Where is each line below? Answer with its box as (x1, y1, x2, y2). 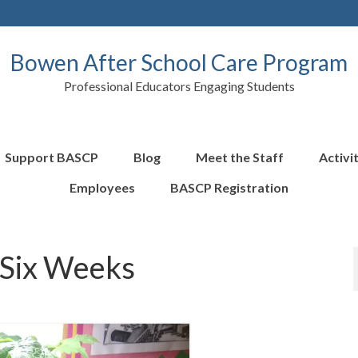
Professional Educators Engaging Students (63, 78, 295, 93)
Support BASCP (5, 149, 98, 165)
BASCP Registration (170, 180, 288, 195)
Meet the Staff (196, 149, 284, 165)
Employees (70, 180, 135, 195)
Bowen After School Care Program (10, 49, 348, 76)
